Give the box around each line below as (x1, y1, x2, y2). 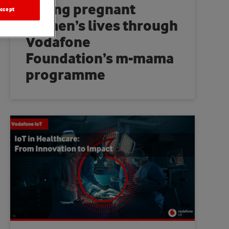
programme (26, 67, 106, 83)
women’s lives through (26, 18, 178, 34)
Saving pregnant (26, 2, 136, 18)
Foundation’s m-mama (26, 51, 174, 67)
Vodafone (26, 34, 91, 51)
